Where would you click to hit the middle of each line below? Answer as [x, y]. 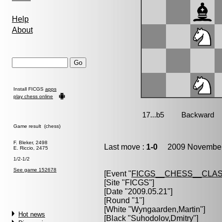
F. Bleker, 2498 [30, 142]
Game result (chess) [37, 126]
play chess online [33, 96]
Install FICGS [29, 89]
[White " [118, 209]
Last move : [125, 147]
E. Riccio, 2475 [31, 148]
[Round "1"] [124, 200]
